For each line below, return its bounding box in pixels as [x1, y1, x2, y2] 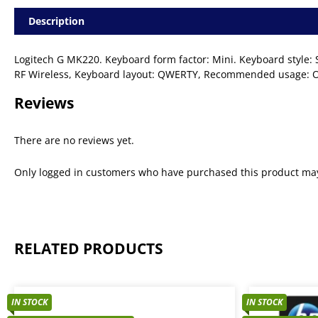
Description [28, 13, 84, 28]
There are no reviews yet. [14, 133, 134, 147]
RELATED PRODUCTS [14, 238, 163, 258]
